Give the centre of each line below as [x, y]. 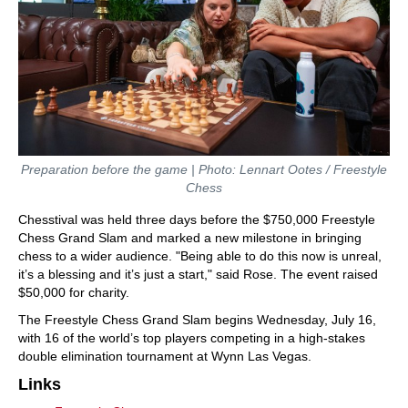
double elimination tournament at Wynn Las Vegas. [165, 356]
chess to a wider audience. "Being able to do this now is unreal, [200, 255]
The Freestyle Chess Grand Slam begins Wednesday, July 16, [197, 319]
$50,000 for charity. [74, 292]
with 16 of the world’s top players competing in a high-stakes [192, 337]
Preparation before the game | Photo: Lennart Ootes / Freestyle [204, 169]
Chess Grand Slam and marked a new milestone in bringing [190, 237]
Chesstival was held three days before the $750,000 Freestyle [197, 219]
